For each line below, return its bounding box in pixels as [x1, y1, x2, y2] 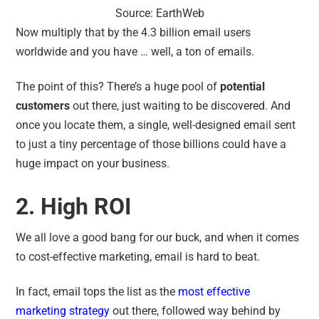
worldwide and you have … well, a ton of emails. [16, 44, 258, 58]
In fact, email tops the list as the [16, 284, 179, 298]
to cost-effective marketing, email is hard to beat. [16, 249, 263, 263]
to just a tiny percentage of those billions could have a [16, 137, 287, 151]
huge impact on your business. [16, 156, 176, 170]
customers [16, 98, 70, 113]
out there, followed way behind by [110, 303, 281, 318]
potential [220, 79, 266, 93]
